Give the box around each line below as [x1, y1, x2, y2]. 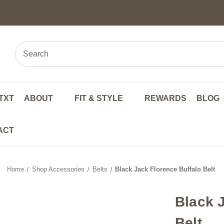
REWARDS [144, 94, 186, 102]
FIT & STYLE [74, 94, 125, 102]
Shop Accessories [31, 165, 84, 173]
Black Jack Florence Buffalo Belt [115, 165, 215, 173]
